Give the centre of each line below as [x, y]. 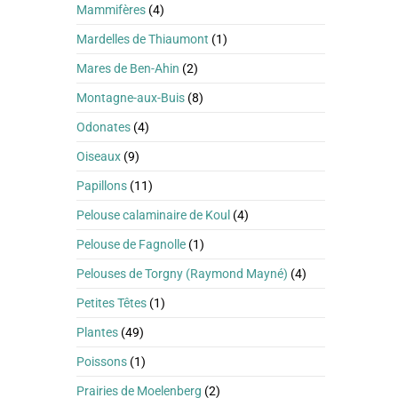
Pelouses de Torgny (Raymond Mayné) [182, 274]
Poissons [102, 362]
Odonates [103, 127]
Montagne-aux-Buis [131, 98]
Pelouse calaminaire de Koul [153, 215]
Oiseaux [99, 156]
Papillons [102, 186]
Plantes [97, 332]
